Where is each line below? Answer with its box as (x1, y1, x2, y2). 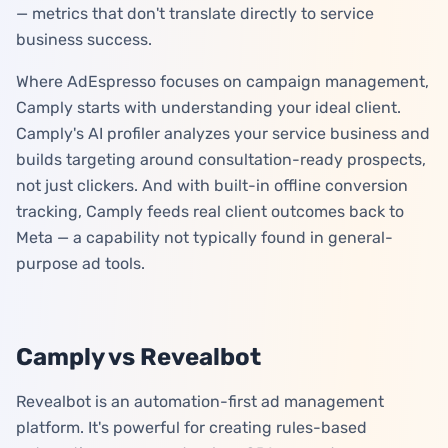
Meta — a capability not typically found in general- (16, 228, 393, 247)
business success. (16, 30, 152, 49)
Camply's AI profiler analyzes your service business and (16, 124, 430, 143)
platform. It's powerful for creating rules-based (16, 418, 367, 437)
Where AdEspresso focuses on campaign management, (16, 72, 429, 91)
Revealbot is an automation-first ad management (16, 392, 384, 411)
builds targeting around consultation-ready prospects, (16, 150, 426, 169)
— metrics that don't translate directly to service (16, 4, 374, 23)
